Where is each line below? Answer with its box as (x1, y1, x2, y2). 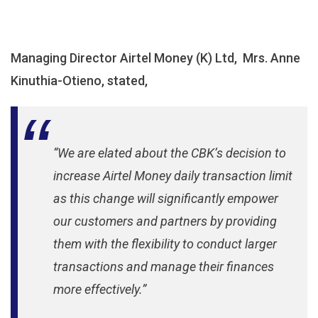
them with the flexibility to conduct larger (53, 236, 277, 251)
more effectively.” (53, 282, 146, 297)
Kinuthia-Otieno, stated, (11, 73, 148, 88)
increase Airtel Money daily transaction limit (53, 168, 292, 183)
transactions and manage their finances (53, 259, 274, 274)
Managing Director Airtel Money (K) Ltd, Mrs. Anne (11, 50, 300, 65)
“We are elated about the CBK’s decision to (53, 146, 286, 160)
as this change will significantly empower (53, 191, 278, 206)
